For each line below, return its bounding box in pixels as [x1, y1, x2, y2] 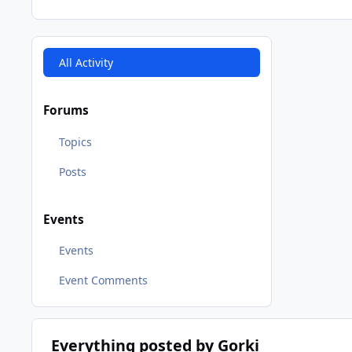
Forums [43, 102, 89, 119]
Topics [58, 134, 92, 149]
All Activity [58, 54, 113, 70]
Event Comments [58, 273, 148, 288]
